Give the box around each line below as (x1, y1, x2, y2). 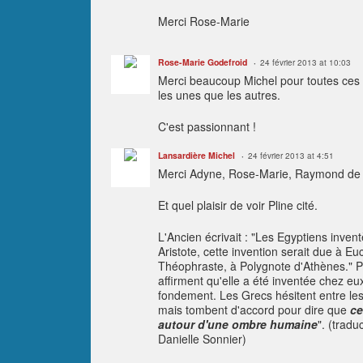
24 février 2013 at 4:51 (248, 149, 334, 161)
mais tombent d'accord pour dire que (158, 301, 350, 318)
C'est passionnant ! (158, 117, 256, 135)
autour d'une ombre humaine (158, 315, 318, 332)
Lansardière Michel (158, 148, 235, 161)
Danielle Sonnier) (158, 330, 246, 347)
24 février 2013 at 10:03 (260, 56, 351, 68)
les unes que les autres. (158, 86, 284, 103)
